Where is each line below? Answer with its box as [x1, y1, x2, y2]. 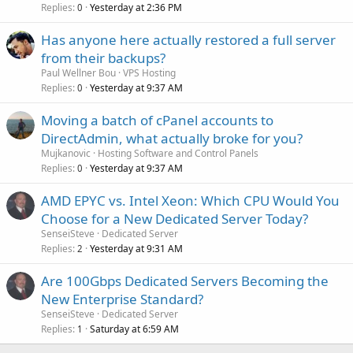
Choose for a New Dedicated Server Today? [41, 210, 308, 228]
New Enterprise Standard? [41, 290, 203, 308]
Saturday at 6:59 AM [90, 322, 179, 336]
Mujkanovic [41, 147, 91, 160]
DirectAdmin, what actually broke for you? [41, 129, 303, 147]
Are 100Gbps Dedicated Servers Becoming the [41, 272, 329, 290]
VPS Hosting [123, 66, 176, 80]
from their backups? [41, 49, 165, 67]
